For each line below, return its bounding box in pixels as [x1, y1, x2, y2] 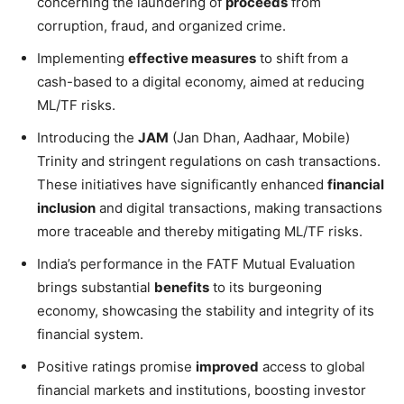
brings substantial [37, 278, 154, 296]
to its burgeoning [209, 278, 322, 296]
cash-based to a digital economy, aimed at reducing [37, 72, 364, 90]
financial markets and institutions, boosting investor [37, 381, 366, 399]
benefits [154, 278, 209, 296]
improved [196, 357, 259, 375]
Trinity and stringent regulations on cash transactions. [37, 151, 381, 170]
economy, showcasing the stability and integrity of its [37, 301, 374, 319]
